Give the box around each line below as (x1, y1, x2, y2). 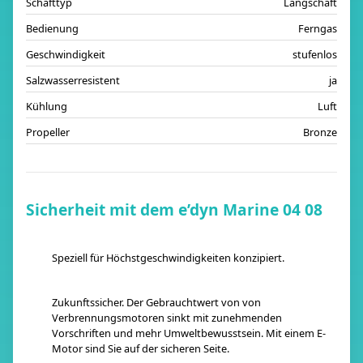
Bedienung (26, 21, 79, 36)
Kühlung (26, 99, 67, 113)
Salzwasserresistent (26, 73, 120, 88)
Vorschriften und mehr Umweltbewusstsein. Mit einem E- (52, 326, 326, 340)
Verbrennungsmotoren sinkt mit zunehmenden (52, 310, 282, 325)
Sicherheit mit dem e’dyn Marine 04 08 (26, 199, 322, 220)
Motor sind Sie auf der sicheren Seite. (52, 341, 229, 356)
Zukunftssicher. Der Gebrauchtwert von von (52, 295, 261, 310)
